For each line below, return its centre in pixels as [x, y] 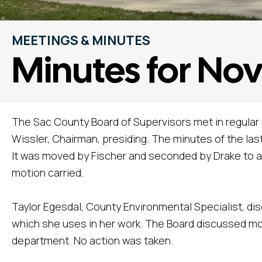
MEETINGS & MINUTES [81, 41]
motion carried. [48, 173]
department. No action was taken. [92, 241]
